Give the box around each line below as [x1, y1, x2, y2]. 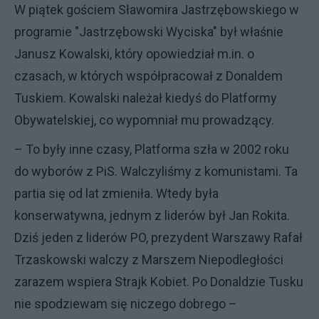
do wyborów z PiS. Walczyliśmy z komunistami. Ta [14, 164, 298, 179]
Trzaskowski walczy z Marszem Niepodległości [14, 252, 283, 267]
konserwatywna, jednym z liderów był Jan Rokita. [14, 208, 290, 223]
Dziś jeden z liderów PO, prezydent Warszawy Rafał [14, 230, 303, 245]
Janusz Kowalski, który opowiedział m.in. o [14, 46, 254, 61]
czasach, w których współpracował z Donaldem [14, 68, 283, 83]
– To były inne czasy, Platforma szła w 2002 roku [14, 142, 289, 157]
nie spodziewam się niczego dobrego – [14, 296, 237, 311]
